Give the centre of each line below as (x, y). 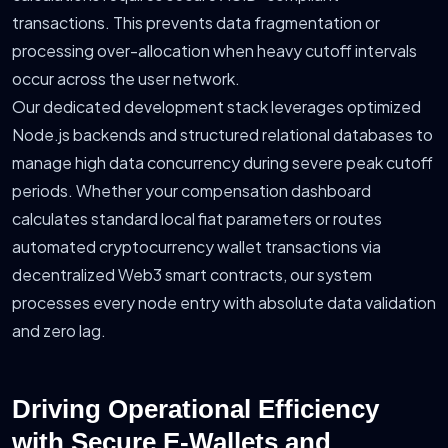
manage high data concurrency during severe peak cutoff (222, 163)
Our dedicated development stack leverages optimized (216, 107)
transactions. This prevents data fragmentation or (196, 23)
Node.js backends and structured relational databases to (222, 135)
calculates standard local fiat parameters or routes (197, 219)
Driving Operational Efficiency (195, 409)
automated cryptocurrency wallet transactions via (196, 247)
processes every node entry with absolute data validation (224, 303)
